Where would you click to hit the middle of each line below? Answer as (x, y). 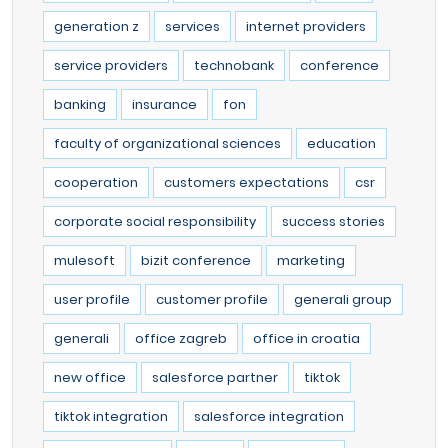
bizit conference (196, 260)
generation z (96, 26)
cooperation (96, 182)
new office (90, 377)
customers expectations (246, 182)
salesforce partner (215, 377)
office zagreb (181, 338)
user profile (92, 299)
